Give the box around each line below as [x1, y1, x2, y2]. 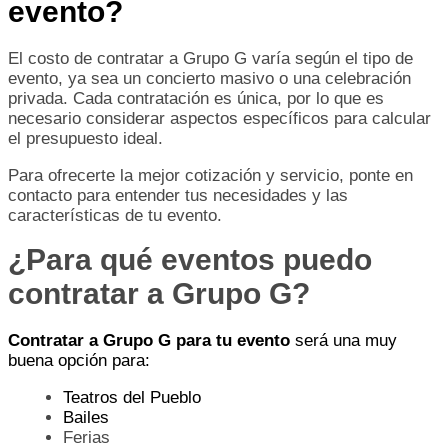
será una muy [290, 330, 397, 350]
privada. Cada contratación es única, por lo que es [8, 88, 384, 108]
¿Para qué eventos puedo [8, 242, 372, 276]
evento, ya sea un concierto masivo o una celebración [8, 68, 411, 88]
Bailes [63, 407, 109, 427]
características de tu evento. [8, 205, 222, 225]
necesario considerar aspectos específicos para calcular [8, 108, 431, 128]
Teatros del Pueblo [63, 387, 201, 407]
